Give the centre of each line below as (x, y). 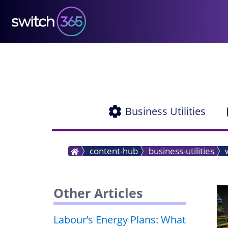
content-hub (114, 151)
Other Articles (98, 193)
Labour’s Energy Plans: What (120, 219)
